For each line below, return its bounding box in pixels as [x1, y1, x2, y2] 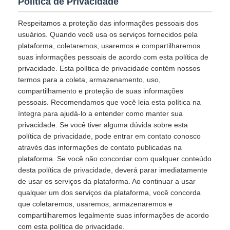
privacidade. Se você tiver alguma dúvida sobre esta [18, 121, 188, 129]
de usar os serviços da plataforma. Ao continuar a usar [18, 177, 196, 185]
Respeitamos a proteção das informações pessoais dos [18, 19, 198, 27]
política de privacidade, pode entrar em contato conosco [18, 132, 201, 140]
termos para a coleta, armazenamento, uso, [18, 75, 161, 84]
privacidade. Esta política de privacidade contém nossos [18, 64, 200, 72]
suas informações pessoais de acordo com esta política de [18, 53, 208, 61]
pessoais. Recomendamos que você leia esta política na [18, 98, 201, 106]
